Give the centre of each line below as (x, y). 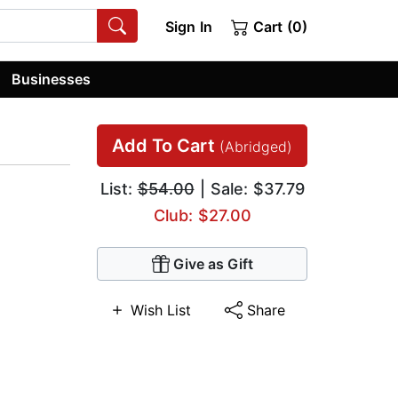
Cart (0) (278, 27)
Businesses (52, 79)
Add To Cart (166, 146)
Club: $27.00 (202, 216)
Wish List (161, 310)
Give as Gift (213, 264)
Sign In (188, 27)
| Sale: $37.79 (249, 189)
